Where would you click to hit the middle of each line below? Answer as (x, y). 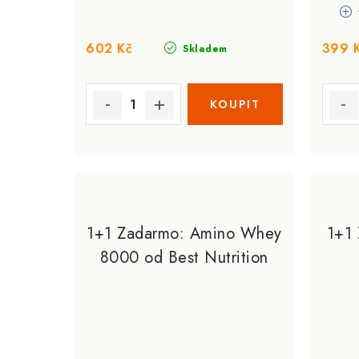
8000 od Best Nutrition (184, 258)
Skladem (203, 49)
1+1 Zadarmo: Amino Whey (184, 234)
